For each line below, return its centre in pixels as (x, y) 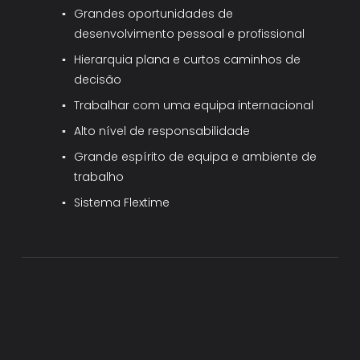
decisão (98, 79)
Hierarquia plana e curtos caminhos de (188, 59)
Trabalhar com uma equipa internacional (194, 105)
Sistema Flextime (122, 202)
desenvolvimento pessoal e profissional (190, 33)
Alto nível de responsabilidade (162, 131)
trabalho (99, 176)
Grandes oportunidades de (154, 13)
